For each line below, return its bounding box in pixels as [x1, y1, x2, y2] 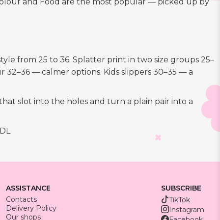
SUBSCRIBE [161, 184, 201, 193]
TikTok [169, 195, 190, 205]
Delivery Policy [6, 204, 56, 213]
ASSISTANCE [6, 184, 51, 193]
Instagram [169, 205, 204, 215]
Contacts [6, 195, 37, 204]
